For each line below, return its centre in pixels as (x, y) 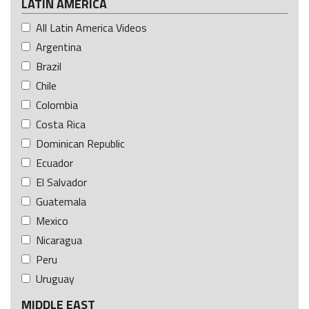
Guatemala (61, 201)
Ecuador (54, 162)
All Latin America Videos (91, 27)
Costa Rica (61, 124)
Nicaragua (59, 240)
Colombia (57, 104)
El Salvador (61, 182)
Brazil (49, 66)
